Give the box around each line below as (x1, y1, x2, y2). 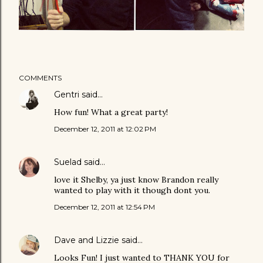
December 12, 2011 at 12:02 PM (54, 124, 156, 133)
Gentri (54, 89, 79, 100)
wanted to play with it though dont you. (54, 184, 210, 195)
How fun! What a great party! (54, 106, 168, 117)
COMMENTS (19, 73, 62, 82)
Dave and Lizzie (54, 234, 119, 245)
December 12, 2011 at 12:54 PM (54, 202, 155, 211)
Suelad (54, 156, 82, 167)
